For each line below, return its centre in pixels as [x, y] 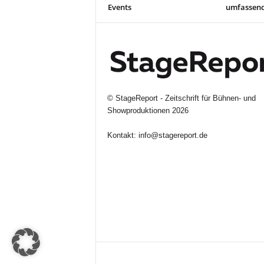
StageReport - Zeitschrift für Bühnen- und [185, 98]
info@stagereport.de [173, 136]
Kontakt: [123, 136]
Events [119, 7]
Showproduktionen [138, 111]
